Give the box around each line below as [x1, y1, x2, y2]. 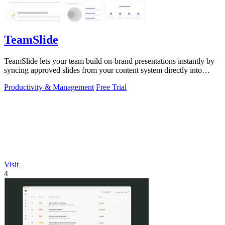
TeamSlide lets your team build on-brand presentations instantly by [4, 57, 214, 66]
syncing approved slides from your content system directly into [4, 66, 202, 75]
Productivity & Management [4, 83, 94, 92]
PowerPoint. [4, 75, 43, 84]
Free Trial [96, 83, 127, 92]
